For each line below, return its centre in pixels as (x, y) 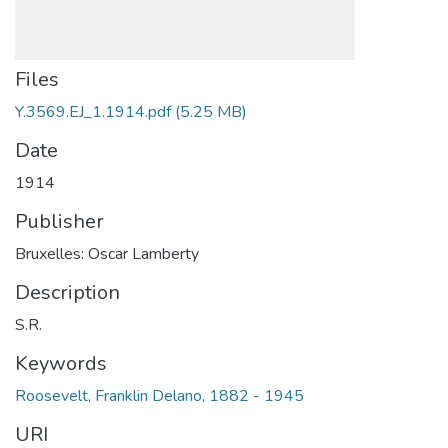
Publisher (59, 221)
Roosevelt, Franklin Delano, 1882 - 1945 (159, 396)
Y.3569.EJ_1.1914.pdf (93, 112)
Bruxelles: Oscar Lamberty (107, 254)
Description (67, 292)
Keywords (61, 363)
